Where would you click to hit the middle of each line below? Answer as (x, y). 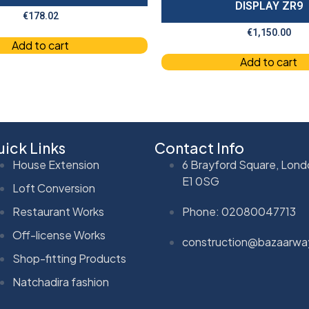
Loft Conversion (54, 188)
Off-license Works (59, 235)
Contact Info (200, 148)
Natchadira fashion (61, 282)
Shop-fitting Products (70, 259)
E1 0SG (201, 181)
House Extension (56, 165)
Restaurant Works (59, 212)
